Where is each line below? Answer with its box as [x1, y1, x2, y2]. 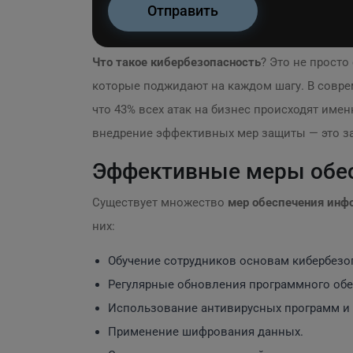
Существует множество [92, 195, 228, 210]
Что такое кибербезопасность [92, 55, 261, 69]
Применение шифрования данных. [108, 325, 303, 339]
